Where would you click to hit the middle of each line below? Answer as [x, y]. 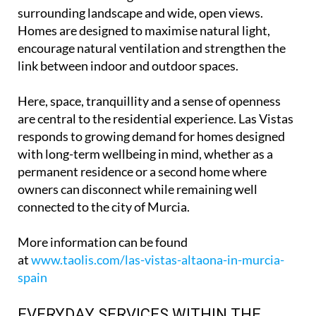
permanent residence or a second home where [142, 172]
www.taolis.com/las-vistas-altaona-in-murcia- [158, 260]
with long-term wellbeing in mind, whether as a [145, 154]
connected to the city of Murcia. [104, 207]
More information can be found [103, 242]
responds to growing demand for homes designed [151, 136]
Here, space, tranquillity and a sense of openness [149, 101]
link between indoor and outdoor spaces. [128, 66]
